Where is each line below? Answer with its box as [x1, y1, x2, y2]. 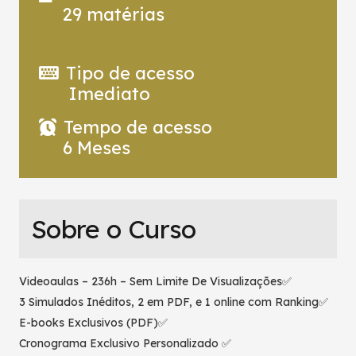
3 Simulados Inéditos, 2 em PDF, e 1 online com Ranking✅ [19, 295, 328, 310]
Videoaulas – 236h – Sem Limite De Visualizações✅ [19, 274, 292, 289]
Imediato [68, 83, 150, 106]
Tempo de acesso [63, 116, 212, 139]
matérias [82, 3, 164, 26]
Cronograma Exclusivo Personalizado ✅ [19, 336, 231, 351]
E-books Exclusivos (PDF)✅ [19, 315, 168, 331]
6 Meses [63, 137, 130, 160]
